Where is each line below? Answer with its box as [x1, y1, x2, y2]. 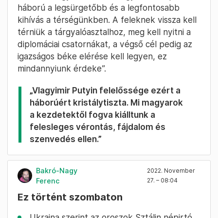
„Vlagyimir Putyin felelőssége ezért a [30, 85, 181, 96]
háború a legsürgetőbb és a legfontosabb [18, 2, 180, 13]
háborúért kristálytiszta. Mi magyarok [30, 97, 183, 108]
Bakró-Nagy [36, 166, 77, 175]
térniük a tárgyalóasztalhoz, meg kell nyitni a [18, 27, 191, 37]
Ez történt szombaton [18, 191, 123, 203]
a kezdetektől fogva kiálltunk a [30, 109, 155, 120]
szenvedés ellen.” [30, 134, 102, 145]
